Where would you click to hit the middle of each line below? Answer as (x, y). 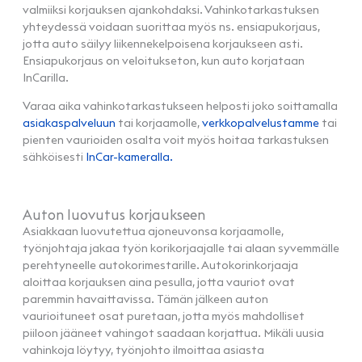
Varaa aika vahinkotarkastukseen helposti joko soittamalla (180, 105)
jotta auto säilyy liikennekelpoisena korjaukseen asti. (163, 43)
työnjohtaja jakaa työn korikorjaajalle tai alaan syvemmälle (181, 248)
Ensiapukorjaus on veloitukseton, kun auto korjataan (164, 60)
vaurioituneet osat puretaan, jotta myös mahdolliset (164, 316)
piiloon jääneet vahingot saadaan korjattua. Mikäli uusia (173, 333)
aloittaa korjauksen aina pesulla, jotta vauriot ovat (159, 282)
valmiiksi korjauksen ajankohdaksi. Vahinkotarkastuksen (171, 9)
